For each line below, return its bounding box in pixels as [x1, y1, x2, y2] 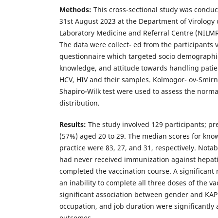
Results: [59, 119, 88, 129]
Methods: [59, 4, 93, 14]
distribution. [59, 98, 100, 108]
